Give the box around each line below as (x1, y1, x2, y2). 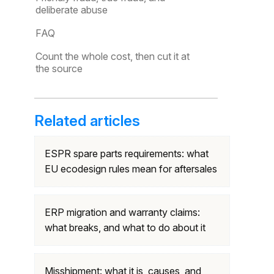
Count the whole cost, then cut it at (35, 50, 190, 62)
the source (35, 62, 83, 75)
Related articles (34, 112, 140, 130)
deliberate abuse (35, 4, 108, 16)
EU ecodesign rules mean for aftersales (45, 163, 217, 175)
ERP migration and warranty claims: (45, 206, 200, 218)
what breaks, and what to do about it (45, 221, 206, 234)
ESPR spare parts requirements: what (45, 147, 209, 160)
